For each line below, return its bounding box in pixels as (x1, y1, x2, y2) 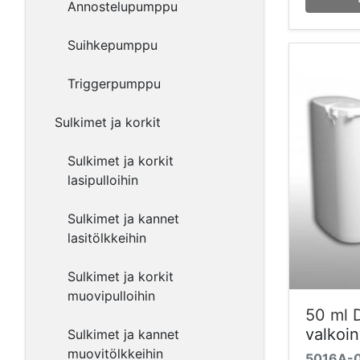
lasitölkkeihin (67, 230, 146, 246)
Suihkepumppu (67, 37, 157, 53)
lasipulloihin (67, 172, 138, 188)
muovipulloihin (67, 288, 155, 304)
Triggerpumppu (67, 76, 161, 92)
